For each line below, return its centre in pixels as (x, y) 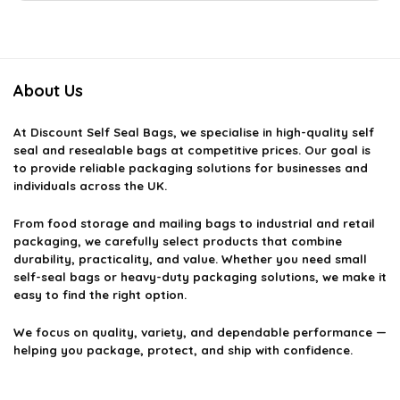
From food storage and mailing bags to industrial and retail (194, 224)
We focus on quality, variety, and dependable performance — (200, 333)
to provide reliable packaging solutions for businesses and (191, 168)
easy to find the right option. (100, 295)
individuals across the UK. (90, 186)
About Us (48, 91)
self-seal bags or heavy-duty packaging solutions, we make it (200, 277)
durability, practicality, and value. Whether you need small (190, 259)
